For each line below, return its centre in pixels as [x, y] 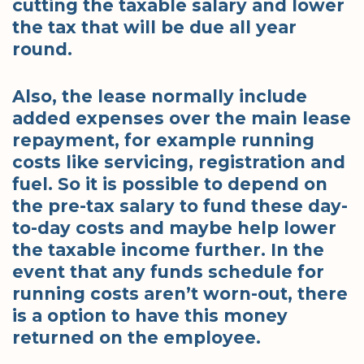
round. [42, 49]
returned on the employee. [136, 338]
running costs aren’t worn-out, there [180, 294]
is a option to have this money [150, 316]
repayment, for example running [163, 141]
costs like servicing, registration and [179, 162]
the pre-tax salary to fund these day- [180, 206]
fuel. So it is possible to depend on [170, 184]
